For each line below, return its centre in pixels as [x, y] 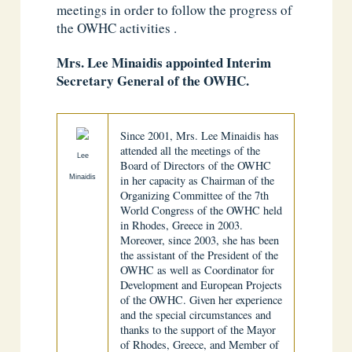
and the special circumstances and [196, 315]
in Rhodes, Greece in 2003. [182, 225]
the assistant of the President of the [200, 255]
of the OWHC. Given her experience [202, 300]
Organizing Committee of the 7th [195, 195]
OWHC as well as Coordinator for [198, 270]
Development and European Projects [202, 285]
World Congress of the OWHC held [202, 210]
